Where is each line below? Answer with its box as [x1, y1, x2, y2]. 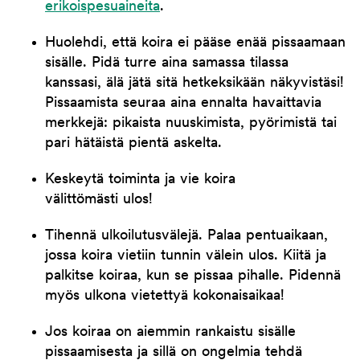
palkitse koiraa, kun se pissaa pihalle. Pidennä [45, 268, 341, 284]
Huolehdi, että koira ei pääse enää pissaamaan [45, 35, 346, 51]
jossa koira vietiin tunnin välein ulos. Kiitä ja [45, 248, 326, 264]
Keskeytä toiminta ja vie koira [45, 172, 235, 188]
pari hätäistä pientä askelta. [45, 136, 222, 152]
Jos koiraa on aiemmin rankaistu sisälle [45, 325, 296, 341]
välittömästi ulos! [45, 192, 153, 208]
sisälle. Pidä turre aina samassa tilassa [45, 55, 288, 72]
